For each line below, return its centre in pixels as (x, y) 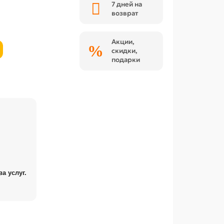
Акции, (123, 42)
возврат (125, 13)
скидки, (125, 51)
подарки (126, 60)
